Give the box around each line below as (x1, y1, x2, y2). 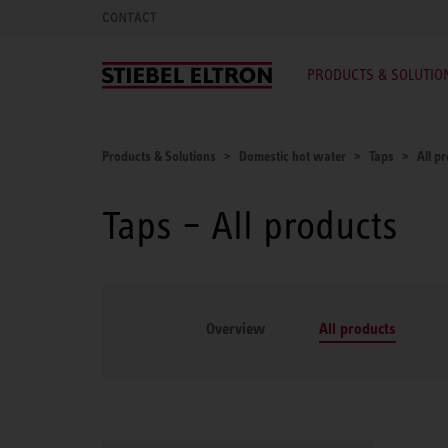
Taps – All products (102, 203, 398, 248)
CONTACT (102, 9, 157, 26)
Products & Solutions (102, 148, 216, 164)
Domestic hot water (239, 148, 346, 164)
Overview (206, 319, 265, 338)
